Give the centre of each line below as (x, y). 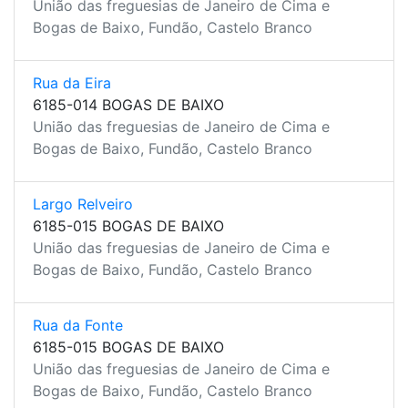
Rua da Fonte (78, 325)
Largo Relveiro (83, 204)
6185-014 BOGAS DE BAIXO (128, 105)
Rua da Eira (72, 83)
